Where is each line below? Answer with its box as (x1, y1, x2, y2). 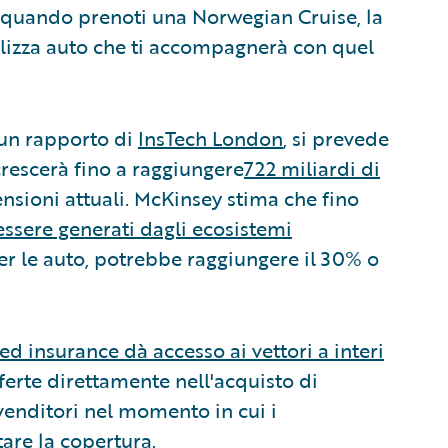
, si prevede (283, 122, 389, 153)
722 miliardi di (244, 152, 380, 183)
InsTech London (138, 122, 283, 153)
